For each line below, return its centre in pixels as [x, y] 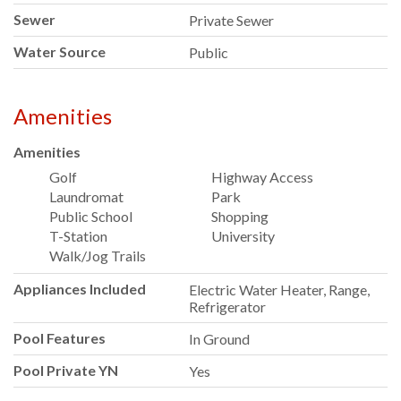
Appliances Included [80, 288]
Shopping [240, 216]
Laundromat [86, 196]
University [243, 235]
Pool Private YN [66, 370]
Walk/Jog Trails [98, 255]
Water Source [60, 52]
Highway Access [263, 176]
